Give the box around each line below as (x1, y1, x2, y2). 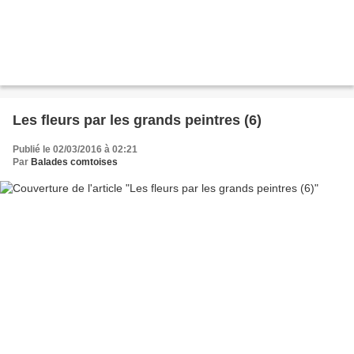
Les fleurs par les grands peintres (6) (13, 112, 262, 129)
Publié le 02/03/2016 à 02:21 (13, 144, 137, 156)
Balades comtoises (31, 156, 118, 168)
